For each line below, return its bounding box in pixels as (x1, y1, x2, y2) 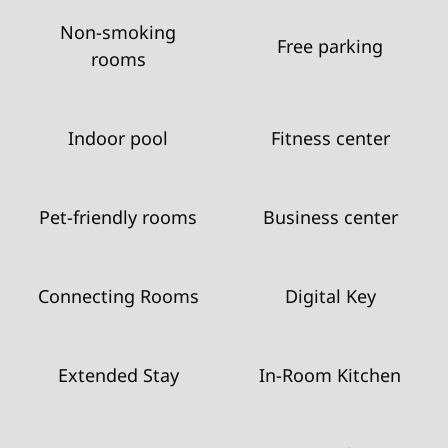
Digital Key (284, 284, 376, 308)
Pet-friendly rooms (39, 205, 197, 229)
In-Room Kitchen (259, 363, 401, 387)
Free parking (277, 33, 383, 58)
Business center (262, 205, 398, 229)
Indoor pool (68, 126, 168, 150)
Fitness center (270, 126, 390, 150)
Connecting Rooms (37, 284, 199, 308)
